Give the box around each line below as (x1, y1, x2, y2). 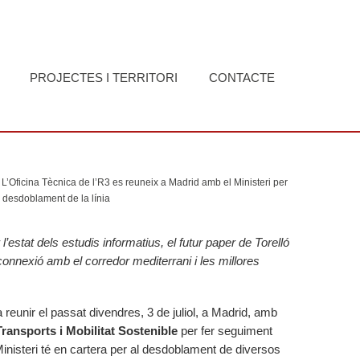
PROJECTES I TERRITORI (30, 70, 178, 84)
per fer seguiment (178, 324, 272, 337)
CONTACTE (209, 70, 275, 84)
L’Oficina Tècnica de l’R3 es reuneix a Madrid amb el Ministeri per (2, 177, 288, 188)
